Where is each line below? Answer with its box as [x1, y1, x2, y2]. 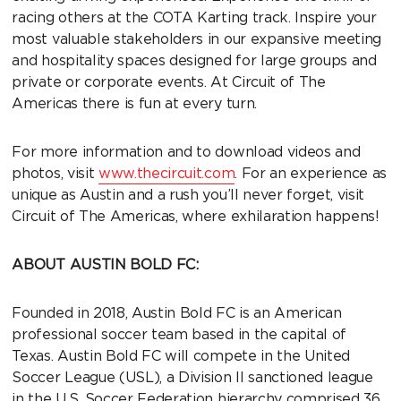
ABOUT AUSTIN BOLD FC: [12, 256, 199, 274]
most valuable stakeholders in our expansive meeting [12, 30, 382, 48]
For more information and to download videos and [12, 143, 361, 161]
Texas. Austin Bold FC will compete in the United [12, 347, 351, 365]
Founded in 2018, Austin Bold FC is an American [12, 304, 342, 322]
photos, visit [12, 165, 98, 183]
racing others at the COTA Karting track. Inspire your [12, 9, 377, 27]
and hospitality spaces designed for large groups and [12, 52, 377, 70]
